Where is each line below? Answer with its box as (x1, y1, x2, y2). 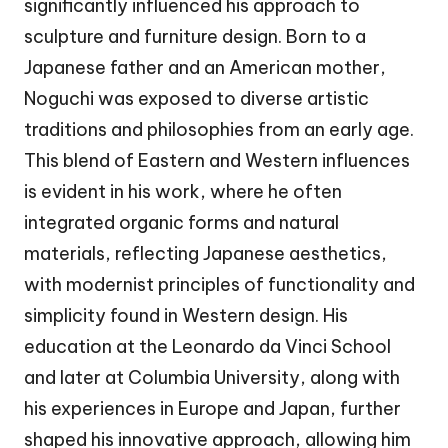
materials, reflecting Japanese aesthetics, (24, 242, 387, 266)
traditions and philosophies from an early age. (24, 118, 414, 142)
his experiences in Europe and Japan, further (24, 397, 401, 421)
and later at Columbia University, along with (24, 366, 400, 390)
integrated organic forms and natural (24, 211, 339, 235)
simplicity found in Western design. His (24, 304, 348, 328)
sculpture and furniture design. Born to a (24, 25, 366, 49)
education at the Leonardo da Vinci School (24, 335, 391, 359)
